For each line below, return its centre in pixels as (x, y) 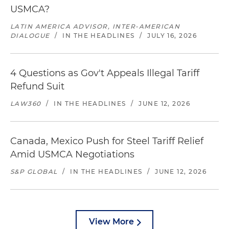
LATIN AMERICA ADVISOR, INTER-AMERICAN (95, 26)
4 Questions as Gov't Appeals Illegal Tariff (105, 73)
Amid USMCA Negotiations (72, 154)
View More (111, 222)
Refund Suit (37, 86)
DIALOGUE (30, 36)
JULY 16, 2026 (172, 36)
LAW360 (26, 104)
